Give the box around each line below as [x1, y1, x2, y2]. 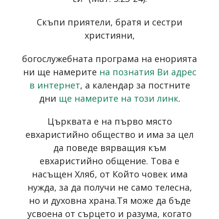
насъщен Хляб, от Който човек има [31, 168, 188, 180]
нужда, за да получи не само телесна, [27, 181, 192, 194]
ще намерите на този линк [58, 92, 178, 104]
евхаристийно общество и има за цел [25, 129, 194, 141]
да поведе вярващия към [53, 142, 166, 154]
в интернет [29, 79, 80, 91]
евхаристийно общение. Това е [40, 155, 179, 167]
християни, [84, 29, 135, 41]
